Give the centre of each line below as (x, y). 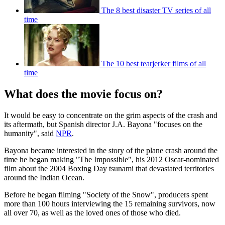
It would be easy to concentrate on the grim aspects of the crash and (111, 116)
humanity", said (30, 134)
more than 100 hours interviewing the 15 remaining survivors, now (110, 204)
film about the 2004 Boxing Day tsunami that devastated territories (109, 169)
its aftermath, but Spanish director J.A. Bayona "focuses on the (103, 125)
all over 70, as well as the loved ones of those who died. (92, 213)
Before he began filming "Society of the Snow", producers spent (106, 195)
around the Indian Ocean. (44, 178)
